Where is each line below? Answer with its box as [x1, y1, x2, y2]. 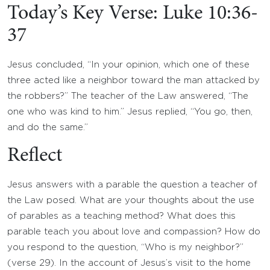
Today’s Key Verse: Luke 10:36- [7, 4, 258, 24]
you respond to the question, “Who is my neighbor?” [7, 243, 243, 251]
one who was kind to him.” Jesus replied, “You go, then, [7, 108, 253, 116]
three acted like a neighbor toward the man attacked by [7, 77, 260, 84]
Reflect [7, 146, 62, 166]
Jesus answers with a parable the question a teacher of [7, 181, 257, 189]
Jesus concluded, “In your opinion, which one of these [7, 61, 250, 69]
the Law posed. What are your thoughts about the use [7, 196, 254, 204]
